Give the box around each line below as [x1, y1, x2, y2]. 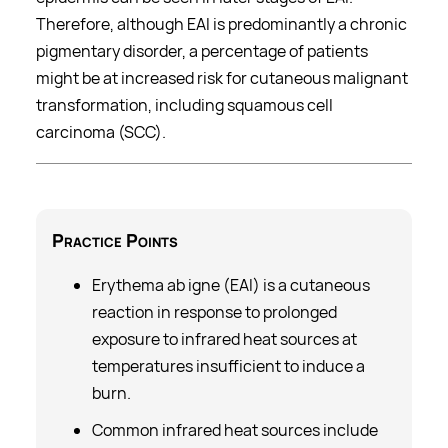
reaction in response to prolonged [92, 301, 337, 323]
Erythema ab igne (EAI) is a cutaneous [92, 274, 370, 296]
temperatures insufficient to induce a [92, 355, 365, 377]
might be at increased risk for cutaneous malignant [36, 67, 408, 89]
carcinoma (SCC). [36, 121, 166, 143]
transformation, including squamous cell [36, 94, 333, 116]
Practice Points [52, 228, 178, 252]
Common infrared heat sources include [92, 419, 378, 441]
